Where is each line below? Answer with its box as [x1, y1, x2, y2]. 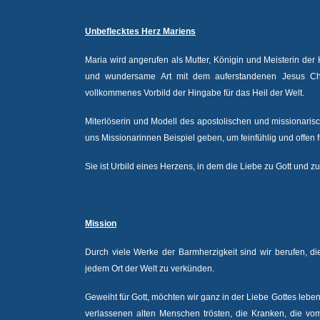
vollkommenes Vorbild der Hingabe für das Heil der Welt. [85, 88, 304, 98]
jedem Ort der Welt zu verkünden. [85, 264, 214, 274]
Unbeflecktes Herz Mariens [85, 26, 196, 36]
